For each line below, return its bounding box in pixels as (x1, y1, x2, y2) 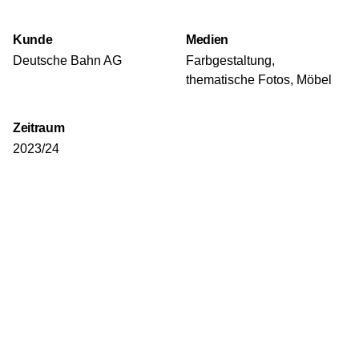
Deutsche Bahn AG (13, 53, 122, 67)
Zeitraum (13, 119, 65, 135)
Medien (186, 31, 229, 46)
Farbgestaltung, (186, 53, 275, 67)
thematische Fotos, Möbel (186, 72, 332, 87)
